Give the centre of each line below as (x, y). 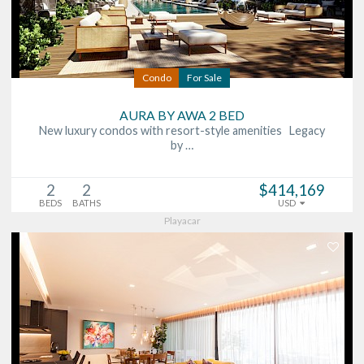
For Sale (204, 77)
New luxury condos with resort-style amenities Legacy (182, 130)
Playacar (182, 220)
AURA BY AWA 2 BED (182, 115)
